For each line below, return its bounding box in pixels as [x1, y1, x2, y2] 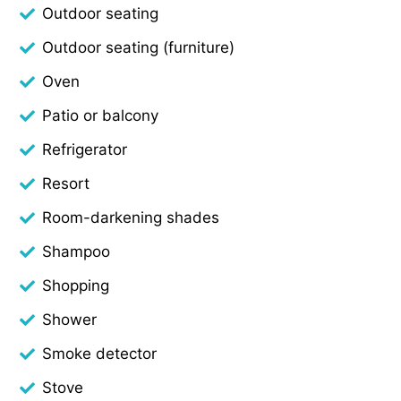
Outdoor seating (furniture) [42, 38, 235, 56]
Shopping [42, 276, 110, 294]
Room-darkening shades [42, 208, 220, 226]
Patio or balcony [42, 106, 159, 124]
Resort [42, 174, 90, 192]
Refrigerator [42, 140, 128, 158]
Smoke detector [42, 344, 158, 363]
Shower [42, 310, 98, 328]
